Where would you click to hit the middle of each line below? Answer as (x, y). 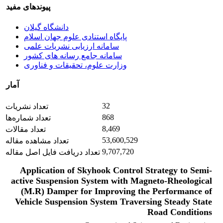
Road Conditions (180, 212)
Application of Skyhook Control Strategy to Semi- (116, 170)
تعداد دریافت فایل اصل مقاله (53, 152)
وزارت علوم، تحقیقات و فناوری (75, 65)
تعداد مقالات (26, 129)
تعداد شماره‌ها (28, 118)
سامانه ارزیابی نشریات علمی (71, 46)
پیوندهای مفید (28, 7)
